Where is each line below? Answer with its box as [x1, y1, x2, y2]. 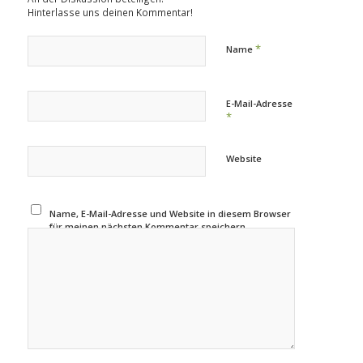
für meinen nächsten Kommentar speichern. [49, 220, 249, 233]
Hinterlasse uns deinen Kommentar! [27, 6, 193, 19]
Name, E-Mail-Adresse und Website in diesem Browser [49, 207, 292, 220]
